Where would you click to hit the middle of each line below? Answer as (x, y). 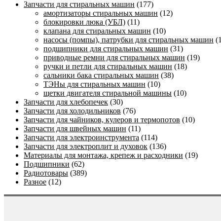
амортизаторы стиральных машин (101, 13)
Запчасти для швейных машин (75, 129)
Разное (35, 182)
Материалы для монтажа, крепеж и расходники (103, 155)
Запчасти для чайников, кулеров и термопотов (102, 120)
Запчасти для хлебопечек (66, 102)
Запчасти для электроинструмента (81, 138)
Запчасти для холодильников (72, 111)
